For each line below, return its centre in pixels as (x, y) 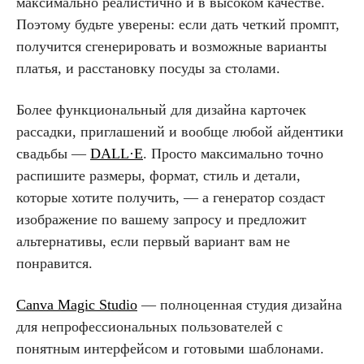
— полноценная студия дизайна (240, 304)
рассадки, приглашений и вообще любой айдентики (180, 131)
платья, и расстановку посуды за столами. (148, 68)
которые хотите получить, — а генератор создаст (171, 197)
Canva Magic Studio (77, 304)
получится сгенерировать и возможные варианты (171, 46)
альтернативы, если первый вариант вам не (153, 241)
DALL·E (117, 153)
